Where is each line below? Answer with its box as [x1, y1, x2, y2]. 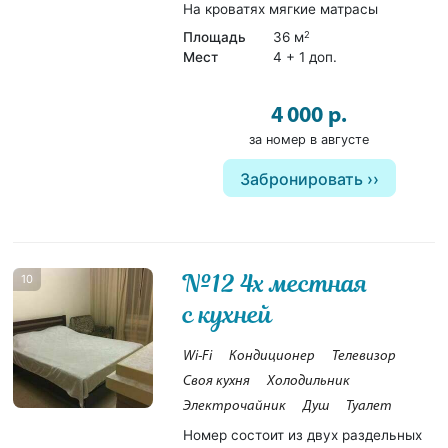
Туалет [346, 398, 393, 414]
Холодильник [267, 373, 351, 389]
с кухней [183, 297, 273, 331]
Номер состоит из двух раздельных [183, 426, 423, 443]
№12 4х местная [183, 266, 369, 300]
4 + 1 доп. [273, 48, 338, 65]
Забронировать [239, 168, 363, 189]
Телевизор [332, 348, 397, 364]
